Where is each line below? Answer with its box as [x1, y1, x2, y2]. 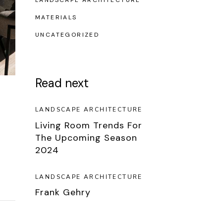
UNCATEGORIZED [35, 31, 100, 39]
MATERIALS [35, 13, 77, 21]
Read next [35, 75, 89, 91]
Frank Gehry [35, 186, 91, 198]
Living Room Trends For [35, 119, 142, 131]
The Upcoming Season [35, 131, 137, 144]
